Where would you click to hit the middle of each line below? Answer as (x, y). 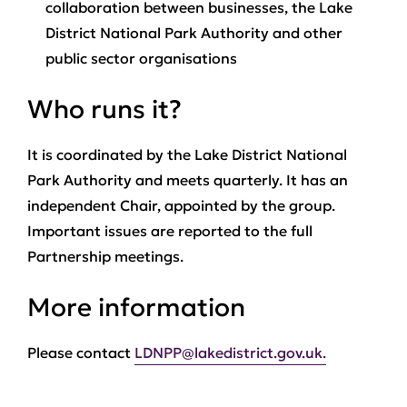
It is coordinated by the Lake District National (187, 154)
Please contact (81, 352)
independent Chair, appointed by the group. (181, 205)
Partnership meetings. (105, 256)
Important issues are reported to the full (170, 231)
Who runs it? (104, 109)
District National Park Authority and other (194, 33)
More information (136, 308)
